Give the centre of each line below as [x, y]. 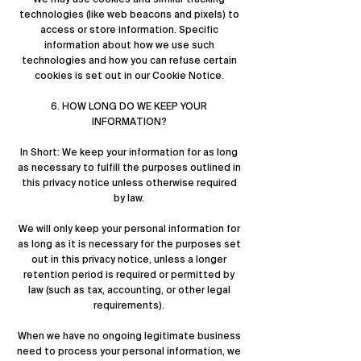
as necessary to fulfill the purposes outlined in [129, 168]
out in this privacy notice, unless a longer [129, 259]
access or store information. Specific [129, 30]
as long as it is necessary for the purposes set [129, 244]
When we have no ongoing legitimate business [129, 336]
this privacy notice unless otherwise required [129, 183]
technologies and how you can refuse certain [129, 60]
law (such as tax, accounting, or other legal [129, 290]
